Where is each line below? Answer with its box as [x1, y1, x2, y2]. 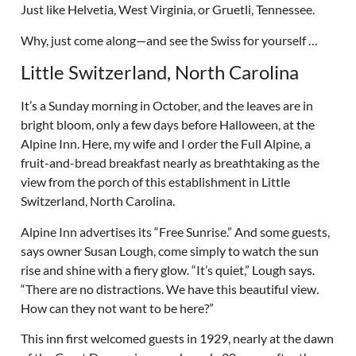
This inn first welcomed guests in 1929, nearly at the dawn [20, 330, 334, 346]
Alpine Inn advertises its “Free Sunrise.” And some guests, [20, 223, 330, 239]
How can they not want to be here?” [20, 300, 214, 315]
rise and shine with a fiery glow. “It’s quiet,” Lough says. [20, 261, 315, 277]
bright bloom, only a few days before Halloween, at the [20, 117, 315, 133]
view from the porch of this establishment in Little [20, 174, 290, 190]
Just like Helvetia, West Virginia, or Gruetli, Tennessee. [20, 2, 315, 17]
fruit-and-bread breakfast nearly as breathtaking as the [20, 155, 319, 171]
